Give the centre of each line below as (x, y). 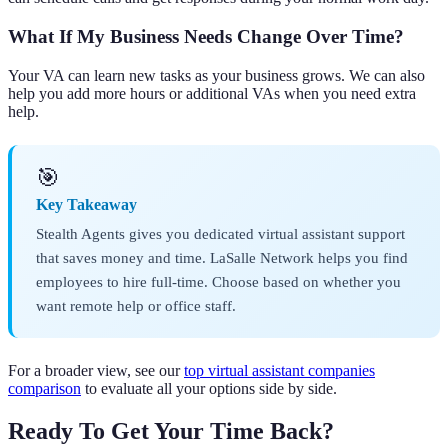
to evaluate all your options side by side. (209, 388)
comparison (44, 388)
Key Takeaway (86, 204)
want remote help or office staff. (136, 305)
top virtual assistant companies (279, 370)
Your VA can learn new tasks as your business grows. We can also (216, 75)
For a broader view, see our (96, 370)
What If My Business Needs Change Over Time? (206, 37)
